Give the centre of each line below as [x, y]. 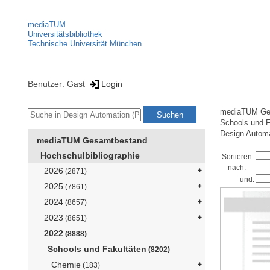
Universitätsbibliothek [65, 34]
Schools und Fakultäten [97, 249]
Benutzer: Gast [58, 83]
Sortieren [237, 157]
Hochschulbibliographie [90, 156]
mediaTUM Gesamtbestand [92, 141]
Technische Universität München [85, 44]
